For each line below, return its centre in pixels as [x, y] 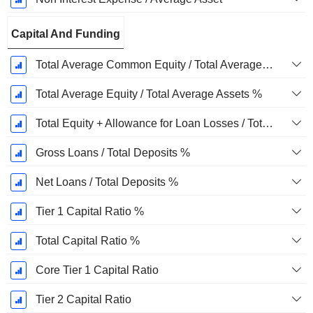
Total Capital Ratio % [87, 241]
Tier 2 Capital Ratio [83, 300]
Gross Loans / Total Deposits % [112, 153]
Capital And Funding [66, 34]
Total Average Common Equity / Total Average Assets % [267, 65]
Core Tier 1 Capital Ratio [97, 270]
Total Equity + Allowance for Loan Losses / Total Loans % [267, 124]
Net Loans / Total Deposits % [107, 182]
